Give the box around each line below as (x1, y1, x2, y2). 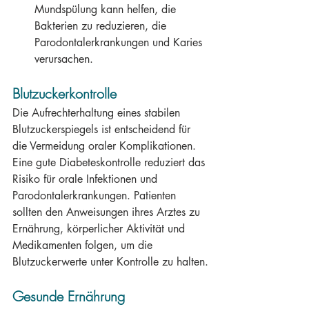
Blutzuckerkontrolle (12, 84, 117, 103)
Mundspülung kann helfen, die (34, 2, 179, 17)
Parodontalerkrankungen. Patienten (12, 188, 179, 203)
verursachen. (34, 52, 93, 66)
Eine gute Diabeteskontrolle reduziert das (12, 155, 208, 170)
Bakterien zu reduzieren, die (34, 19, 170, 33)
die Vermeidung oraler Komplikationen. (12, 139, 199, 153)
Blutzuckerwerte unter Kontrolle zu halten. (12, 255, 208, 269)
